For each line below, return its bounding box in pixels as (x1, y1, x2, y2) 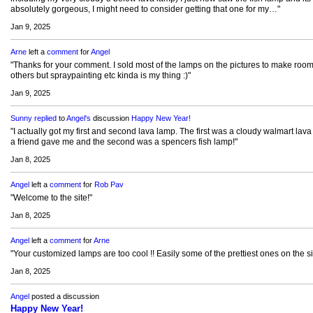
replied (34, 113, 57, 122)
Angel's (66, 113, 91, 122)
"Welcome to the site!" (10, 192, 92, 203)
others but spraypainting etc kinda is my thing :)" (10, 70, 191, 80)
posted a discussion (29, 291, 99, 300)
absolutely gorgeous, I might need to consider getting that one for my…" (10, 4, 280, 15)
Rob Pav (94, 180, 124, 189)
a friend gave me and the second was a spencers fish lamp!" (10, 136, 238, 147)
